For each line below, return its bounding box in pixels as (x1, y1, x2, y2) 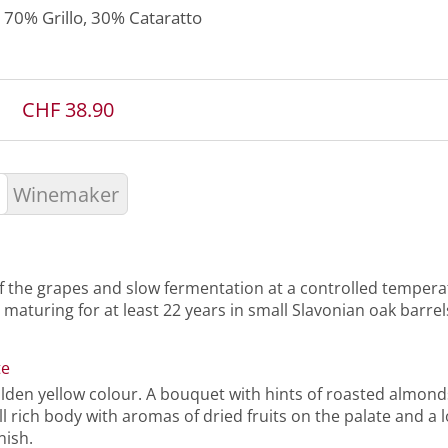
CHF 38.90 (22, 95, 114, 123)
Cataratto (129, 5, 202, 29)
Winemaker (13, 180, 119, 208)
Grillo (42, 5, 83, 29)
